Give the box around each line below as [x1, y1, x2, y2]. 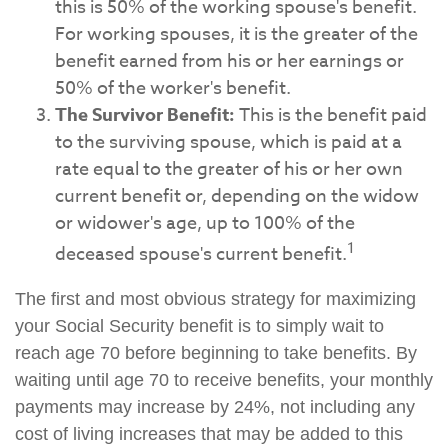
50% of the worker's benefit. [55, 75, 291, 102]
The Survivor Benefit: [55, 102, 235, 128]
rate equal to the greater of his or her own [55, 156, 403, 183]
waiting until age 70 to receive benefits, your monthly [15, 370, 433, 390]
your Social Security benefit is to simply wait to [15, 316, 384, 336]
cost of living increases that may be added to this [15, 424, 403, 444]
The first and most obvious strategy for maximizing [15, 289, 416, 309]
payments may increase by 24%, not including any [15, 397, 415, 417]
